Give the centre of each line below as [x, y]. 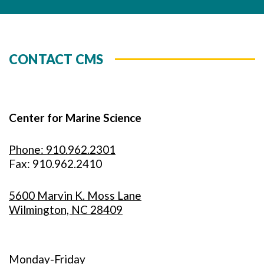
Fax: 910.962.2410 [55, 164]
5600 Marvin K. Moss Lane [75, 196]
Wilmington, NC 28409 [66, 210]
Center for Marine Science [75, 118]
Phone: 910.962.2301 [62, 150]
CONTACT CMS [56, 60]
